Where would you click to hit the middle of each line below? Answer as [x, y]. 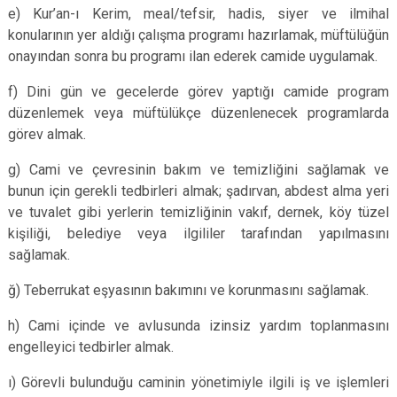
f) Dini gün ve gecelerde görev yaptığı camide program [198, 92]
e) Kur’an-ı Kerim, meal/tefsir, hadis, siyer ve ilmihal [198, 14]
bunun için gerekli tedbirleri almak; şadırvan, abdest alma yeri [198, 191]
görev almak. [47, 134]
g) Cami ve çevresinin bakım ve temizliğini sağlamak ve [198, 170]
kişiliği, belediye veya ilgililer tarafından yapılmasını [198, 234]
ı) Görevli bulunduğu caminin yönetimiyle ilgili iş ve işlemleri [198, 382]
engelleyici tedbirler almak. [91, 347]
